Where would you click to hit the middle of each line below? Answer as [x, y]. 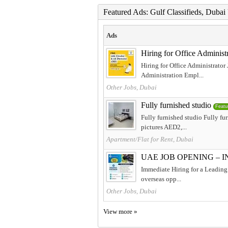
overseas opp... [161, 179]
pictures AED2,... [164, 127]
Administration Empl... [172, 75]
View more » [120, 211]
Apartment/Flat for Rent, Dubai [150, 139]
